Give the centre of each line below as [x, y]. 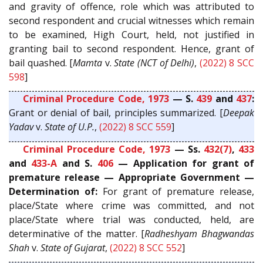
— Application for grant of [184, 163]
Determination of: [53, 191]
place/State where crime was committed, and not [131, 205]
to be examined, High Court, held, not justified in [131, 34]
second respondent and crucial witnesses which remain [131, 20]
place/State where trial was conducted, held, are [131, 219]
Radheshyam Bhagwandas [200, 233]
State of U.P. [70, 127]
